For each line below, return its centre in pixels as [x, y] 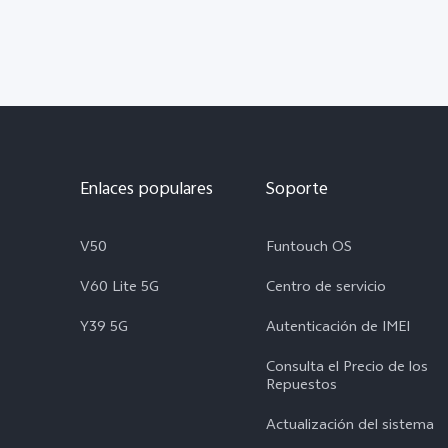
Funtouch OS [309, 249]
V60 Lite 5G [119, 289]
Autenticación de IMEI [338, 329]
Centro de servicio [326, 289]
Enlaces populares [146, 191]
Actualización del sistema [350, 427]
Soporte [297, 191]
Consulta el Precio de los [347, 369]
